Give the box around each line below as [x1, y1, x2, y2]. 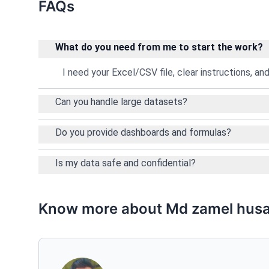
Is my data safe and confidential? [55, 157, 196, 169]
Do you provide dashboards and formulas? [55, 127, 231, 139]
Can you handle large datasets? [55, 96, 187, 108]
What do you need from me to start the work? [55, 41, 263, 53]
